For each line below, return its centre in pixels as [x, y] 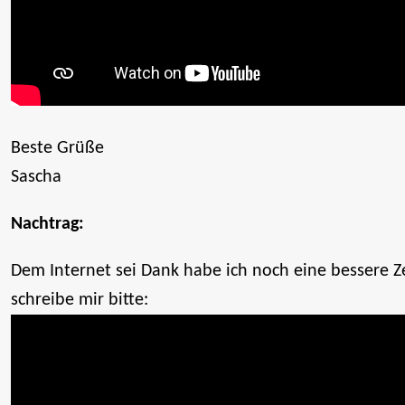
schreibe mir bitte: [80, 300]
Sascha [36, 177]
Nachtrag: [47, 224]
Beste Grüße [57, 148]
